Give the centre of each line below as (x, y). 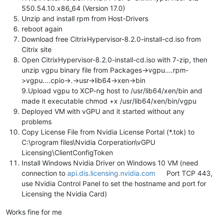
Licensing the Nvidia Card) (64, 193)
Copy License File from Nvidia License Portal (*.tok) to (108, 132)
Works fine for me (34, 212)
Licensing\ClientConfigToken (67, 152)
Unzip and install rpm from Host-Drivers (85, 18)
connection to (44, 173)
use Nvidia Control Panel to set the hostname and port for (114, 183)
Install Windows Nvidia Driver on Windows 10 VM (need (110, 163)
